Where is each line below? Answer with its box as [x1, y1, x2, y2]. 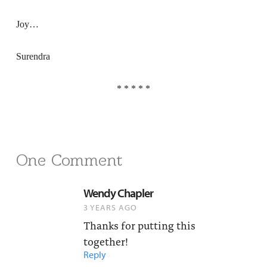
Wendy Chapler [83, 185, 153, 201]
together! [83, 234, 128, 249]
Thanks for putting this [83, 218, 195, 233]
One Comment [15, 150, 122, 170]
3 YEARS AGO [83, 202, 137, 213]
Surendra [15, 51, 50, 61]
